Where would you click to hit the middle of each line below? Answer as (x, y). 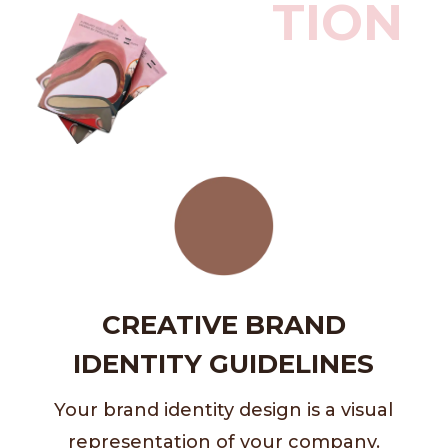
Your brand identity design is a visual (224, 409)
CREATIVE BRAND (223, 324)
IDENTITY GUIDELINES (224, 363)
